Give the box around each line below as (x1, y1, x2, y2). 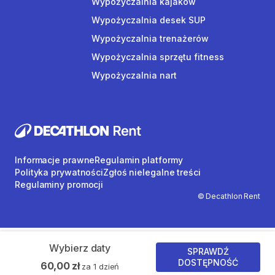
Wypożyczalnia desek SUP (91, 15, 206, 25)
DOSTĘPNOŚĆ (178, 257, 239, 268)
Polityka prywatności (15, 167, 103, 178)
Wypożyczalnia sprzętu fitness (91, 52, 224, 62)
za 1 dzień (82, 261, 120, 271)
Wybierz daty (49, 242, 111, 254)
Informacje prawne (15, 155, 95, 166)
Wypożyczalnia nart (91, 70, 177, 80)
